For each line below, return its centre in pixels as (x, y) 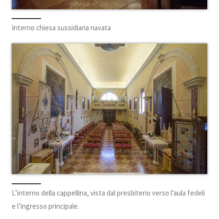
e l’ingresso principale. (45, 206)
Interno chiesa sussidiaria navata (61, 28)
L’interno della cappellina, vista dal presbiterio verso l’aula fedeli (108, 193)
